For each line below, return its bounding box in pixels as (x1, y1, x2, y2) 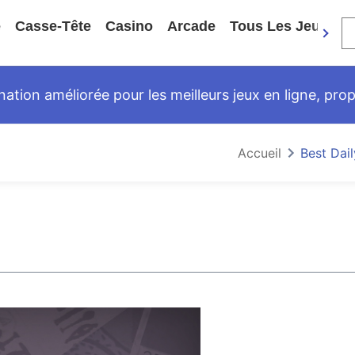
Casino (105, 18, 153, 34)
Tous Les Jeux (230, 18, 328, 34)
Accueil (238, 145, 281, 161)
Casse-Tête (15, 18, 91, 34)
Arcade (167, 18, 216, 34)
